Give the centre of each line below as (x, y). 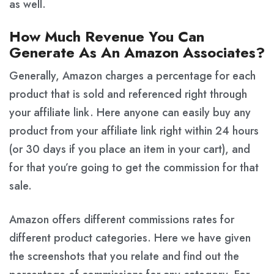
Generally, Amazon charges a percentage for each (132, 76)
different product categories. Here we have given (130, 238)
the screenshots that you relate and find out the (124, 256)
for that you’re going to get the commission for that (134, 167)
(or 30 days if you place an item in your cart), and (130, 149)
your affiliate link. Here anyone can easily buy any (130, 112)
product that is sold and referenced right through (128, 94)
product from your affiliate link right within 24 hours (134, 131)
